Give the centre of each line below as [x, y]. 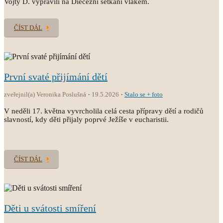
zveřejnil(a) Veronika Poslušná [45, 94]
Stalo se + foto [144, 94]
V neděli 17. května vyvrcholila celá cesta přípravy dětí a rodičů [104, 111]
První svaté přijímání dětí [56, 77]
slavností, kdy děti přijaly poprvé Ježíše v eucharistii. [86, 119]
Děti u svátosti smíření [50, 208]
